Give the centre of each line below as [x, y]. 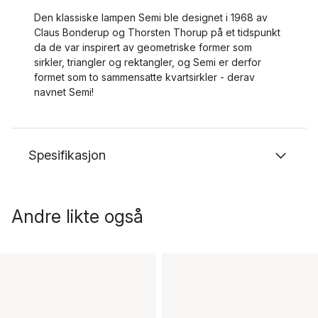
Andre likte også [77, 216]
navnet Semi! [64, 92]
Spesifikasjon [67, 155]
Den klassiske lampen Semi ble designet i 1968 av [151, 17]
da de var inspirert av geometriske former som [143, 47]
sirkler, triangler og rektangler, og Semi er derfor [148, 62]
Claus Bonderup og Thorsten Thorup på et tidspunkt [157, 32]
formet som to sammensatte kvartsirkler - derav [144, 77]
